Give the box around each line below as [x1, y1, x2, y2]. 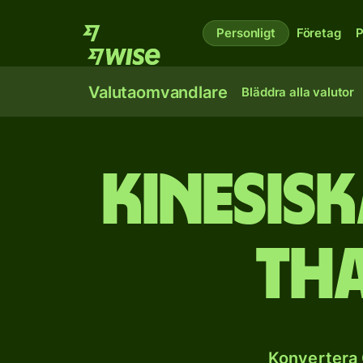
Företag [296, 25, 341, 41]
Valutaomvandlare [88, 83, 228, 102]
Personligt [216, 25, 275, 41]
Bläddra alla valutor [241, 84, 355, 100]
